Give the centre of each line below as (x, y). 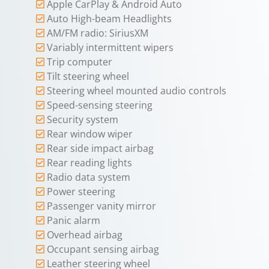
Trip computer (80, 62)
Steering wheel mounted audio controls (137, 91)
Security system (83, 120)
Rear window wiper (90, 134)
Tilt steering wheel (88, 77)
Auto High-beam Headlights (109, 19)
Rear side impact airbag (100, 149)
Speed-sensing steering (100, 105)
